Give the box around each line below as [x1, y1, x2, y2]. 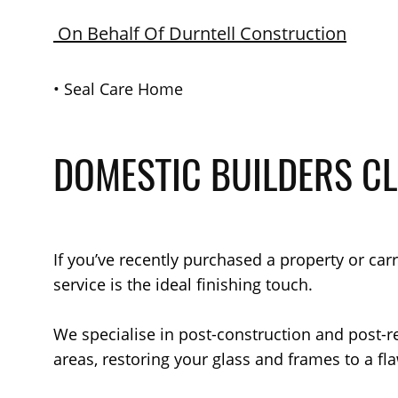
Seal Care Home [64, 78, 183, 99]
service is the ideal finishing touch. [53, 274, 313, 295]
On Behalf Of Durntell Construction [53, 21, 346, 45]
